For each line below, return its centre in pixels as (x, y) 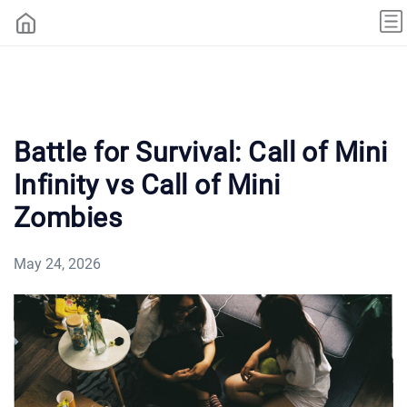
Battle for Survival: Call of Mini (201, 152)
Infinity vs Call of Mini (147, 184)
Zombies (68, 217)
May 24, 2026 (57, 263)
